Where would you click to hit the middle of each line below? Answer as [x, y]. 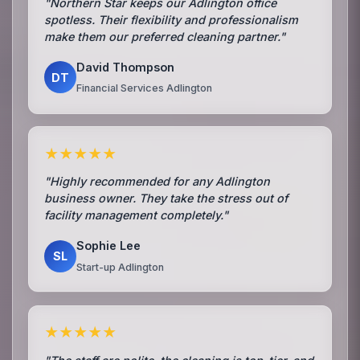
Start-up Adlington [121, 267]
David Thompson [126, 67]
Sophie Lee [109, 246]
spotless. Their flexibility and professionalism [172, 19]
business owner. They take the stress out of [166, 198]
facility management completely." [137, 215]
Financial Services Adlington [145, 88]
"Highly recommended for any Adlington [157, 182]
